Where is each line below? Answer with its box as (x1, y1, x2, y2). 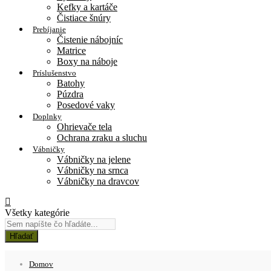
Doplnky (33, 111, 62, 121)
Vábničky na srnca (57, 165, 128, 175)
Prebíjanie (33, 24, 66, 34)
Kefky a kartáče (57, 1, 117, 12)
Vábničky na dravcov (57, 175, 139, 186)
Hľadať (10, 231, 33, 241)
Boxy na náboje (57, 56, 117, 67)
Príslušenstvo (33, 68, 76, 77)
